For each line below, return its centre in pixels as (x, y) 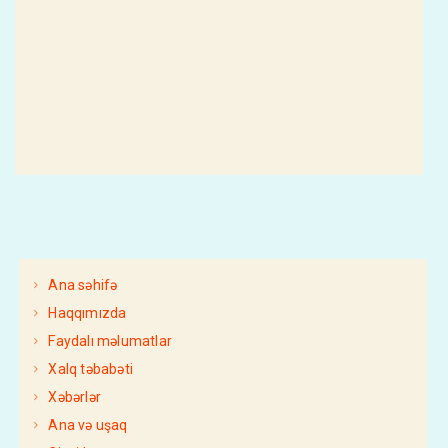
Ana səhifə (83, 285)
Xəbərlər (74, 397)
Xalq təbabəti (90, 369)
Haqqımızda (87, 313)
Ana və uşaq (88, 425)
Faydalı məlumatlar (110, 341)
